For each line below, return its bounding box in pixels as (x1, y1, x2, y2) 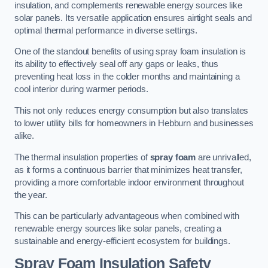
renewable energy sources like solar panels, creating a (14, 224, 222, 234)
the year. (14, 190, 47, 200)
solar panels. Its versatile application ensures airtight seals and (14, 13, 252, 23)
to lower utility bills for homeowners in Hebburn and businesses (14, 118, 254, 128)
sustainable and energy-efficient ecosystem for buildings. (14, 236, 230, 246)
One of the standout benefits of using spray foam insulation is (14, 47, 246, 57)
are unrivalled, (196, 152, 251, 162)
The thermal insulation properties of (14, 152, 150, 162)
